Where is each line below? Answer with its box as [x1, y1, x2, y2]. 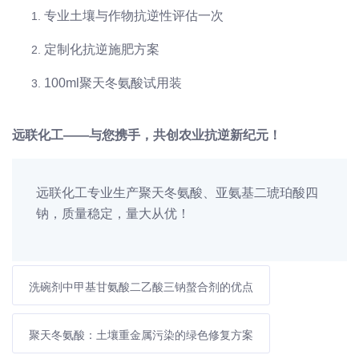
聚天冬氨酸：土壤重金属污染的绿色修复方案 [29, 329, 253, 342]
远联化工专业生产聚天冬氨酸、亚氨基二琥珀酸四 [36, 186, 318, 200]
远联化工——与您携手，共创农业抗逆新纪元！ [12, 128, 281, 143]
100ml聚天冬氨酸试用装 [44, 76, 182, 91]
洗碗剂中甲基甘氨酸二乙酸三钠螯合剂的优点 [29, 280, 253, 294]
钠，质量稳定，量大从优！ [36, 207, 190, 221]
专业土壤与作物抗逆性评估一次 [44, 9, 224, 23]
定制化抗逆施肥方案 [44, 42, 159, 57]
